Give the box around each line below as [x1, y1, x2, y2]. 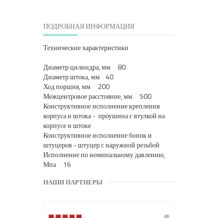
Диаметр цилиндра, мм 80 [43, 62, 126, 73]
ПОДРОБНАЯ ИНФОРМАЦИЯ [43, 21, 134, 32]
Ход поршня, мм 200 [43, 81, 109, 92]
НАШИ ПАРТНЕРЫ [43, 177, 103, 187]
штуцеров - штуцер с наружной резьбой [43, 140, 160, 150]
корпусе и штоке [43, 120, 91, 131]
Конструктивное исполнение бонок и [43, 130, 152, 141]
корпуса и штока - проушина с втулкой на [43, 110, 165, 121]
